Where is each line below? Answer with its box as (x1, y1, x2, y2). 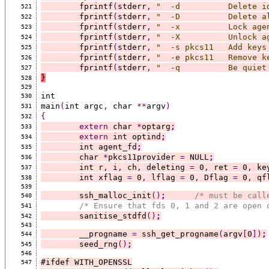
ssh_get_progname (136, 229, 219, 238)
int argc (64, 101, 103, 110)
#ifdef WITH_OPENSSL (40, 257, 132, 267)
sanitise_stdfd (79, 211, 147, 220)
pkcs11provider (107, 152, 180, 162)
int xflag (79, 172, 127, 182)
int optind (107, 131, 161, 141)
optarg (141, 121, 171, 131)
